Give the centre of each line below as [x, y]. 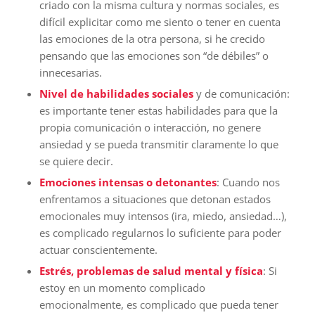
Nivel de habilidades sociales [116, 93]
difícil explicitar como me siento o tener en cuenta [160, 21]
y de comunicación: [241, 93]
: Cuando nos [248, 182]
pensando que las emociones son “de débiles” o [154, 55]
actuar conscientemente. [98, 249]
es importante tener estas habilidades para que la [158, 110]
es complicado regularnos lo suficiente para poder [160, 232]
